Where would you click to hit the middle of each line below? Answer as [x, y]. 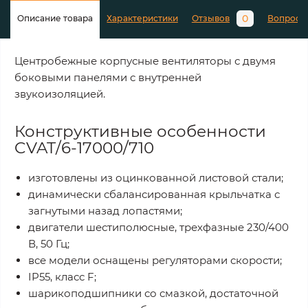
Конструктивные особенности [140, 131]
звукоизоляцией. [60, 94]
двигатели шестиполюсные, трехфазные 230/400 [158, 227]
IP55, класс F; [62, 277]
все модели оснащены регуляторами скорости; [155, 260]
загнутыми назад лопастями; [105, 211]
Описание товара [55, 18]
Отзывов [211, 18]
